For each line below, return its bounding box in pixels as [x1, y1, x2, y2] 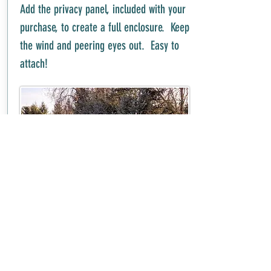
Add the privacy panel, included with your [19, 1, 186, 16]
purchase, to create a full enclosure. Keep [19, 19, 189, 34]
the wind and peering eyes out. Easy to [19, 38, 179, 53]
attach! [19, 56, 48, 71]
